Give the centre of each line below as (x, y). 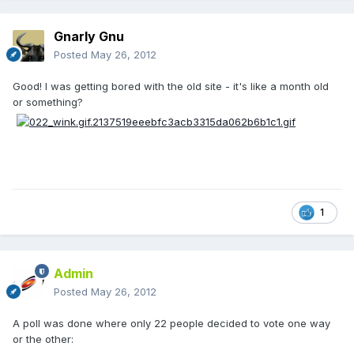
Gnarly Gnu (89, 37)
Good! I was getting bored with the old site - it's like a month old (171, 87)
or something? (48, 102)
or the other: (43, 339)
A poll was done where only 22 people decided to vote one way (171, 324)
